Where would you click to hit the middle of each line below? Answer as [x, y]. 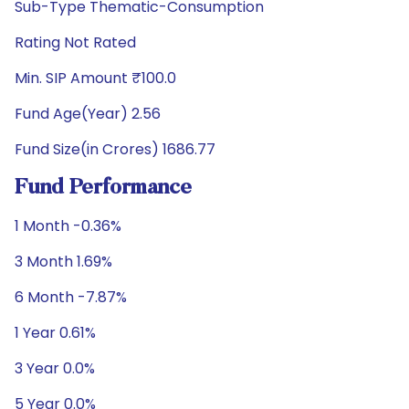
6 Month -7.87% [71, 297]
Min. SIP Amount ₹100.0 [95, 78]
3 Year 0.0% [55, 368]
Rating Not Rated [75, 42]
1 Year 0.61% [55, 333]
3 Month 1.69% [63, 262]
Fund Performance [103, 188]
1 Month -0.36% [68, 226]
